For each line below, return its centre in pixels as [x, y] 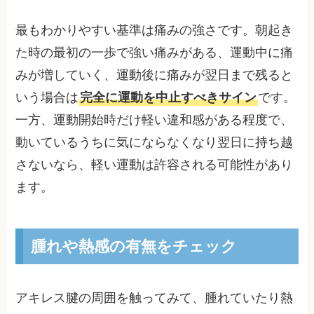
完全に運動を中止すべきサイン [169, 97]
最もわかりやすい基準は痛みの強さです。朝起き [155, 30]
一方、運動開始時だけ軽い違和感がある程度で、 [155, 120]
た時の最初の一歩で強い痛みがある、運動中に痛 [155, 52]
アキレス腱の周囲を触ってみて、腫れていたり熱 [155, 298]
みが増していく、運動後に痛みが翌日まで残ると [155, 75]
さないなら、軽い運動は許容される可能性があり [155, 164]
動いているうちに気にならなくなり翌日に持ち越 [155, 142]
